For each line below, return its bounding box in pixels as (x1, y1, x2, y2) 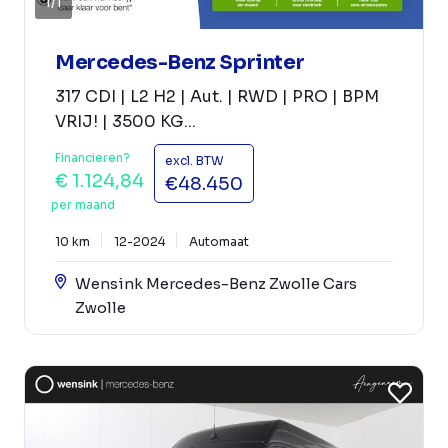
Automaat (189, 233, 249, 249)
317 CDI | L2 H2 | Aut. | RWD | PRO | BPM (55, 85, 379, 107)
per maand (51, 196, 115, 212)
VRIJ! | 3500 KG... (55, 110, 196, 132)
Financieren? (55, 149, 130, 165)
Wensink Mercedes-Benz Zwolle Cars (75, 273, 357, 293)
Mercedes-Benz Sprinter (55, 49, 305, 75)
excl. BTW (165, 152, 224, 168)
